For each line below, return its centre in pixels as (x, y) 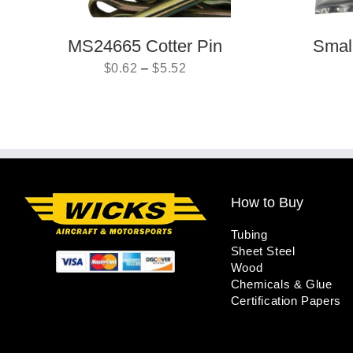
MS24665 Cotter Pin (145, 46)
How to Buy (267, 203)
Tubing (249, 235)
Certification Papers (286, 301)
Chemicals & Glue (281, 284)
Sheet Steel (263, 251)
